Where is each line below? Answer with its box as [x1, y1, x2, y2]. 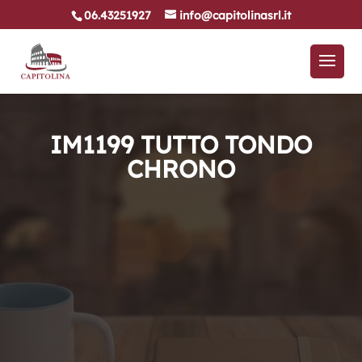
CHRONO [126, 154, 235, 184]
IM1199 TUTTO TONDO [49, 129, 312, 160]
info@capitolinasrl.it [179, 7, 291, 23]
